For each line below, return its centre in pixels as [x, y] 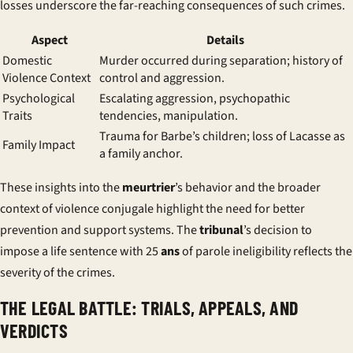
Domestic [27, 61]
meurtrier [149, 188]
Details [225, 40]
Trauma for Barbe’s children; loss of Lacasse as [222, 136]
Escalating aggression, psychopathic [195, 98]
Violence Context [46, 78]
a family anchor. [141, 154]
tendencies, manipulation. [169, 116]
